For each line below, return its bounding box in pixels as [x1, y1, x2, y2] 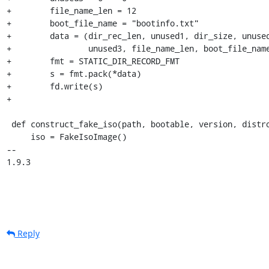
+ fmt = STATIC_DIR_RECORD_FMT [6, 55, 180, 67]
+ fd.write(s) [6, 80, 103, 92]
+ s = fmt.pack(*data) [6, 67, 141, 79]
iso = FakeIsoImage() [6, 130, 31, 142]
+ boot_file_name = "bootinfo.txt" [6, 17, 199, 29]
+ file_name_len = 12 [6, 4, 136, 16]
